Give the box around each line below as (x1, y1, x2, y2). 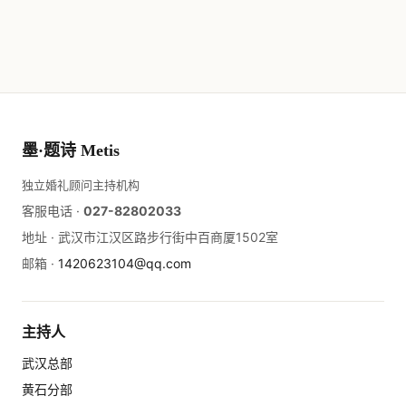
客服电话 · (22, 203, 83, 219)
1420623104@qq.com (58, 256, 191, 272)
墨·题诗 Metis (22, 141, 120, 160)
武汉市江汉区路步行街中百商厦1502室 (58, 229, 278, 246)
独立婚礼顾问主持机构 (22, 178, 140, 193)
